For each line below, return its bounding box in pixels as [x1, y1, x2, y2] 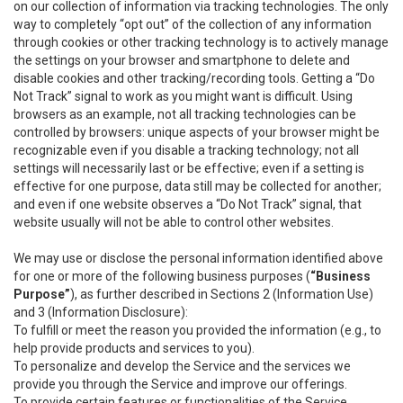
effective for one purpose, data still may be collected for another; [13, 179, 381, 193]
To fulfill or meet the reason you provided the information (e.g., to [13, 323, 381, 337]
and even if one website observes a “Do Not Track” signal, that [13, 197, 362, 211]
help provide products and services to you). [13, 341, 255, 355]
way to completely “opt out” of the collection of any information [13, 17, 372, 31]
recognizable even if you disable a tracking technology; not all [13, 143, 359, 157]
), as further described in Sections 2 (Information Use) [70, 287, 373, 301]
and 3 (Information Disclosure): [13, 305, 188, 319]
